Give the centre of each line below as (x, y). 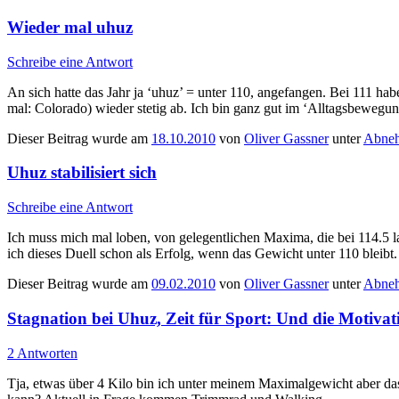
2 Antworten (42, 353)
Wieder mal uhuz (70, 28)
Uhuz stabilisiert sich (82, 173)
